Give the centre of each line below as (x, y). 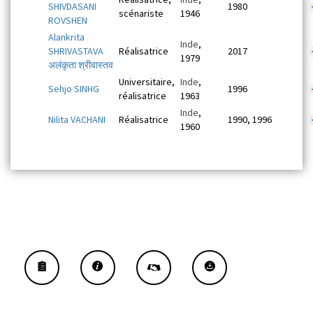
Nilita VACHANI (77, 119)
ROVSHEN (68, 20)
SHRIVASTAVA (76, 51)
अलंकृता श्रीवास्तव (81, 65)
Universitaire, (147, 82)
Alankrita (66, 37)
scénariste (141, 13)
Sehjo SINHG (74, 89)
